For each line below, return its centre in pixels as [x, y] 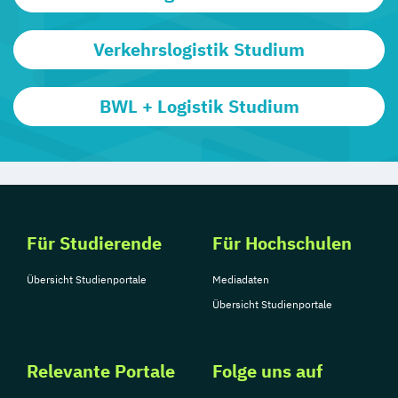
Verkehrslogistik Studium [199, 49]
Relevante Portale [101, 370]
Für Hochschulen [282, 243]
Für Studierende [94, 243]
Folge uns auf [267, 370]
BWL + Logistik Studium [199, 106]
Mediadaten [241, 279]
